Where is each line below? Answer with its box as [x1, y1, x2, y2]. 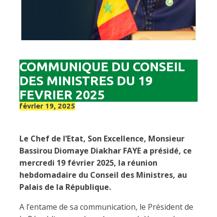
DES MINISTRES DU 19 [19, 74, 153, 88]
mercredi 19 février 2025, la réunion [19, 157, 157, 168]
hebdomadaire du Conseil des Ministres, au [19, 170, 187, 180]
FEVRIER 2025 [19, 88, 105, 102]
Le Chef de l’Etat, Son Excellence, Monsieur [19, 133, 185, 144]
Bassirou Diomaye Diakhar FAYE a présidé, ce [19, 145, 192, 156]
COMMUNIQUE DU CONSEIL [19, 60, 185, 74]
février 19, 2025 [19, 102, 75, 110]
